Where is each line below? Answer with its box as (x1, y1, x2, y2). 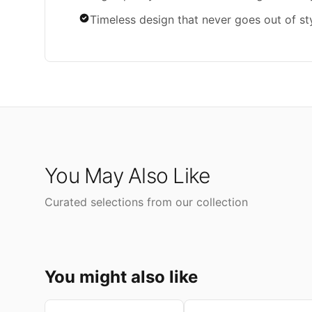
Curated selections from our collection (45, 195, 248, 210)
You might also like (45, 267, 198, 288)
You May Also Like (45, 163, 210, 189)
